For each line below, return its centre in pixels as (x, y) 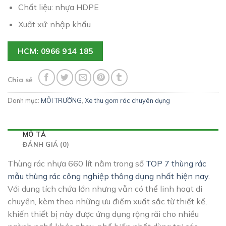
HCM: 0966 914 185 (55, 51)
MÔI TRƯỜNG (61, 100)
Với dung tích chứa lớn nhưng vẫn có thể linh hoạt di (105, 189)
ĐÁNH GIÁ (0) (46, 145)
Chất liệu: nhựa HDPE (58, 7)
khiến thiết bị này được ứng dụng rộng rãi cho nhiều (103, 214)
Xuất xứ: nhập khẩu (54, 24)
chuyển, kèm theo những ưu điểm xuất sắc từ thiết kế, (107, 202)
